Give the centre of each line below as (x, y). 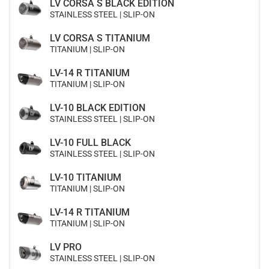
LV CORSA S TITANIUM (100, 38)
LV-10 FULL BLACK (90, 143)
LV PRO (66, 247)
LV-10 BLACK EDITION (98, 108)
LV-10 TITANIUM (86, 177)
